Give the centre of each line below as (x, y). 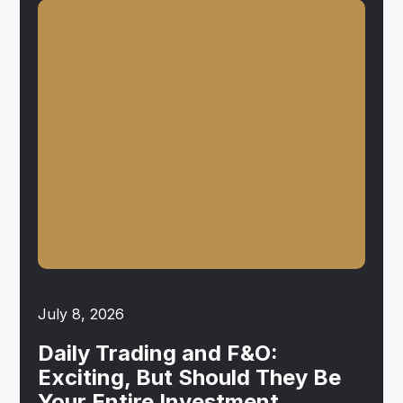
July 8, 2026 (81, 314)
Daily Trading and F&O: (158, 353)
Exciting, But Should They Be (190, 377)
